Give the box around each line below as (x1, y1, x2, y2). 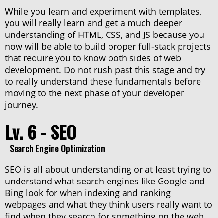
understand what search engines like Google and (5, 175, 205, 187)
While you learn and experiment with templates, (5, 5, 201, 18)
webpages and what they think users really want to (5, 199, 212, 211)
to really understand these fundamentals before (5, 75, 201, 88)
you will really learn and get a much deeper (5, 17, 182, 29)
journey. (5, 99, 38, 111)
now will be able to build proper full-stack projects (5, 40, 211, 53)
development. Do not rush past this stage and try (5, 64, 205, 76)
